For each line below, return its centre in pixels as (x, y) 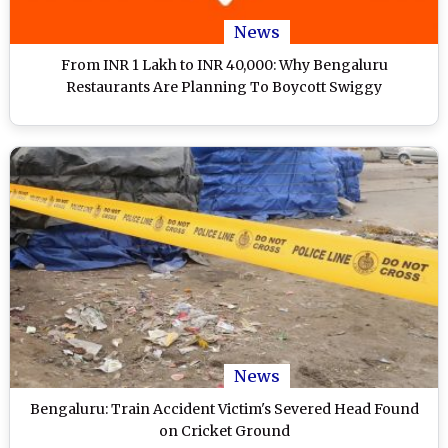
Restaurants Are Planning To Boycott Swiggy (224, 86)
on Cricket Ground (224, 430)
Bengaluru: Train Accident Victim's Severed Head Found (224, 408)
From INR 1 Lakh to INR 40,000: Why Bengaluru (224, 64)
